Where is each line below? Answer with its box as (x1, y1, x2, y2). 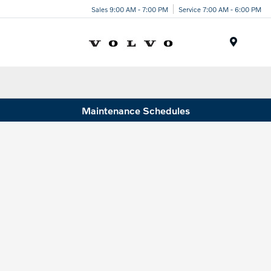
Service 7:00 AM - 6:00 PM (178, 4, 261, 13)
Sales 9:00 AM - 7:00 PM (91, 4, 168, 13)
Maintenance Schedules (81, 104, 190, 116)
